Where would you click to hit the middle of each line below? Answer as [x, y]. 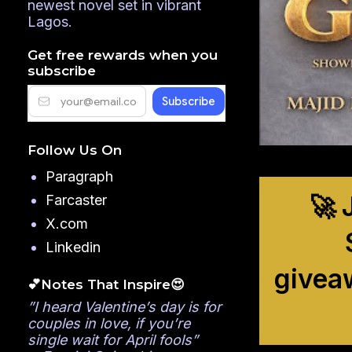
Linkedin [73, 247]
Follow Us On [75, 150]
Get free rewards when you [123, 55]
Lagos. [50, 21]
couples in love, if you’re [109, 324]
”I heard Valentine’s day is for [125, 307]
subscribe [62, 70]
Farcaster [76, 200]
